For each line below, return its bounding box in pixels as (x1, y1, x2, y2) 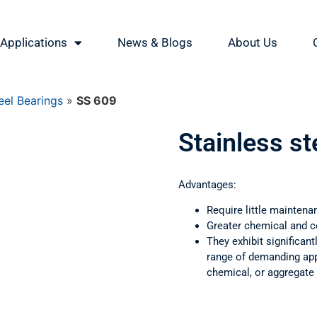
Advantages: (178, 178, 236, 191)
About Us (228, 35, 277, 50)
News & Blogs (117, 35, 192, 50)
